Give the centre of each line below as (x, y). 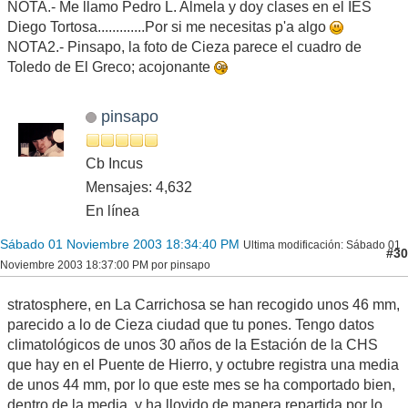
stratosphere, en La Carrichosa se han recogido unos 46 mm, (204, 304)
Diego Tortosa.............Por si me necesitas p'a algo (168, 26)
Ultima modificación (292, 245)
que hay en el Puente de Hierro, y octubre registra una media (203, 364)
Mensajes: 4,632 (139, 187)
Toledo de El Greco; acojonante (111, 66)
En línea (112, 210)
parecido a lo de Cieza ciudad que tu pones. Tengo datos (191, 324)
